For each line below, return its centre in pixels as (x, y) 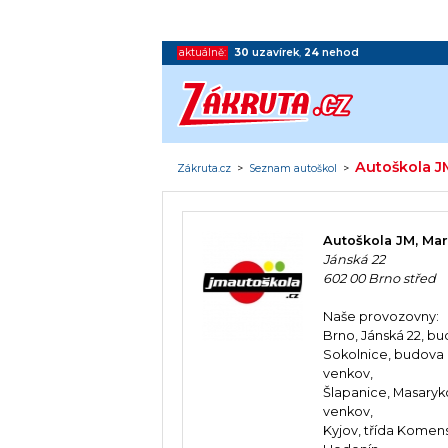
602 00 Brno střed (380, 279)
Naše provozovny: (381, 317)
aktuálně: (203, 52)
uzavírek (276, 52)
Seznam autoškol (293, 168)
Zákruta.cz (204, 168)
